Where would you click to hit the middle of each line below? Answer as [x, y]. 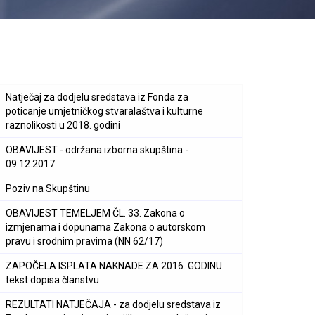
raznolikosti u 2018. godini [63, 125]
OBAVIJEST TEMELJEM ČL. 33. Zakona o [95, 213]
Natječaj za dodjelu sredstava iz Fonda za [97, 97]
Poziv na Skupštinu [48, 188]
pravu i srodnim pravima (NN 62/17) [84, 241]
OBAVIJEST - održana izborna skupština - [97, 150]
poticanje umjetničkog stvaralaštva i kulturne [104, 111]
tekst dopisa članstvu [52, 280]
